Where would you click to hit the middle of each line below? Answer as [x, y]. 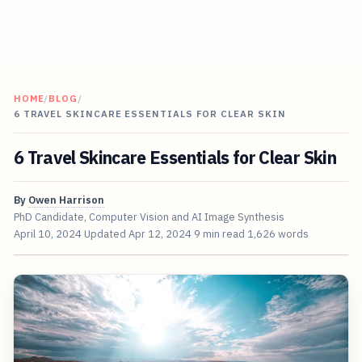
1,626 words [278, 234]
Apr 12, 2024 [160, 234]
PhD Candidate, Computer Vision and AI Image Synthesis [149, 217]
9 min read [219, 234]
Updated [106, 234]
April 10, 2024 [47, 234]
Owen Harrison [66, 200]
